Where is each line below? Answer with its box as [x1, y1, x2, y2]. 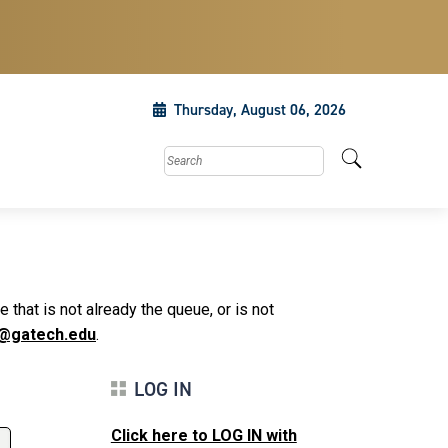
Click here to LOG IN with [110, 426, 297, 445]
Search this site [163, 148, 266, 165]
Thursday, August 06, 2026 [174, 100, 346, 120]
